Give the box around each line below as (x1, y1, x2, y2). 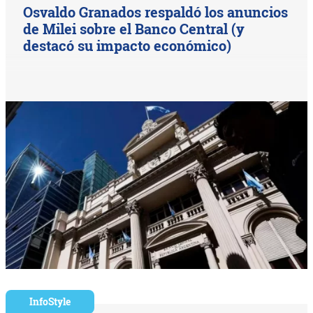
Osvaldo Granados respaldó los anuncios (23, 3, 289, 22)
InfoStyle (29, 295, 71, 309)
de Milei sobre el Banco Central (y (23, 20, 245, 38)
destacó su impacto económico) (23, 36, 232, 55)
